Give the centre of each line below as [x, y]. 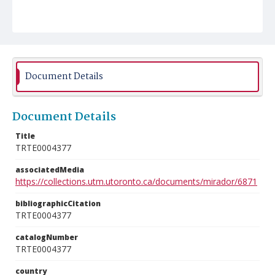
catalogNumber [47, 237]
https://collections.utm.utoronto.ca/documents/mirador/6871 [136, 181]
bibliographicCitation [58, 203]
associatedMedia [50, 170]
